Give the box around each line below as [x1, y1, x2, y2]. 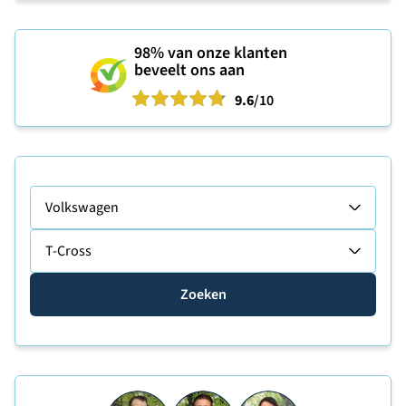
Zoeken [179, 285, 227, 304]
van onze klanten [164, 42, 287, 64]
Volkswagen [45, 198, 119, 217]
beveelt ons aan [134, 59, 245, 82]
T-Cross [45, 241, 92, 261]
